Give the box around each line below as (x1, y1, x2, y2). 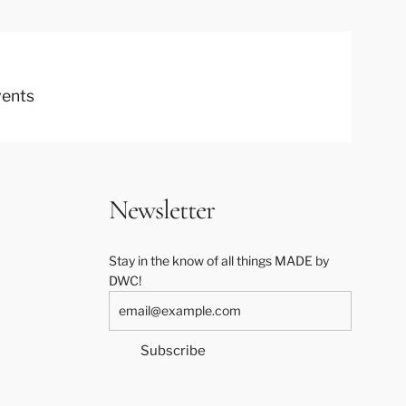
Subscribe (140, 342, 206, 359)
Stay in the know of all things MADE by (108, 252, 329, 268)
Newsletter (108, 192, 216, 227)
